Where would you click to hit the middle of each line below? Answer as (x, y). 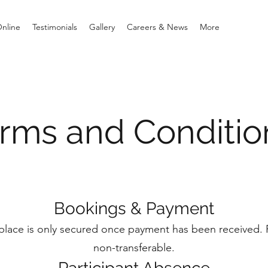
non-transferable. (134, 248)
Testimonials (55, 27)
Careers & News (157, 27)
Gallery (102, 27)
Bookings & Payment (134, 208)
